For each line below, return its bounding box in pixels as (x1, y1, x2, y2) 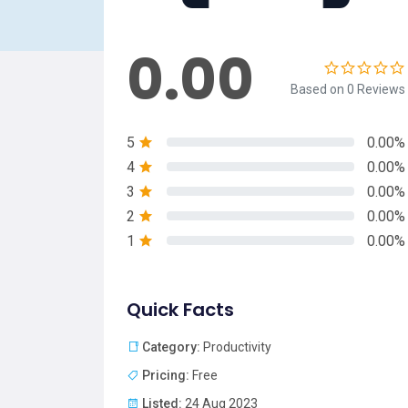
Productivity (200, 339, 271, 354)
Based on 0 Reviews (291, 81, 405, 97)
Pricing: (142, 367, 189, 382)
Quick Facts (127, 296, 234, 322)
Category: (142, 339, 200, 354)
